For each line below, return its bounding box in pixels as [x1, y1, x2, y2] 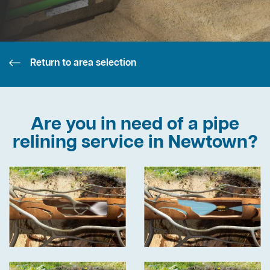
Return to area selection [30, 56, 136, 70]
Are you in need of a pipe [31, 113, 239, 137]
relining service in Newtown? [12, 131, 258, 155]
